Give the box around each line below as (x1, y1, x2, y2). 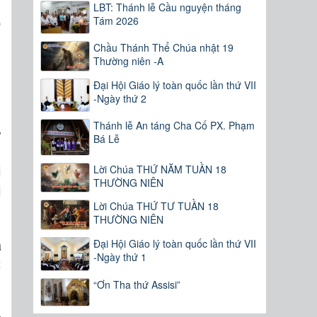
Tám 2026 (93, 13, 139, 28)
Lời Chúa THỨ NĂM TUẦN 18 (93, 161, 227, 176)
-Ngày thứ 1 (93, 250, 147, 265)
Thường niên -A (93, 54, 164, 69)
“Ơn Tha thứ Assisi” (93, 277, 181, 292)
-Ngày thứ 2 (93, 91, 147, 106)
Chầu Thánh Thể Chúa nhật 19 (93, 40, 234, 55)
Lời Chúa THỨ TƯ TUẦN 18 (93, 199, 219, 214)
